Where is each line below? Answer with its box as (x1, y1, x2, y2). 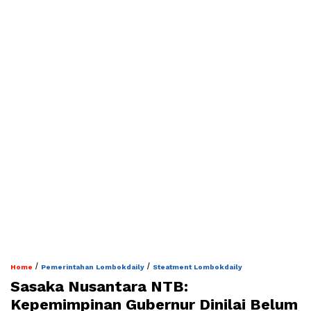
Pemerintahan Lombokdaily (41, 263, 144, 271)
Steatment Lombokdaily (153, 263, 242, 271)
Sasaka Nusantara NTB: (10, 278, 188, 296)
